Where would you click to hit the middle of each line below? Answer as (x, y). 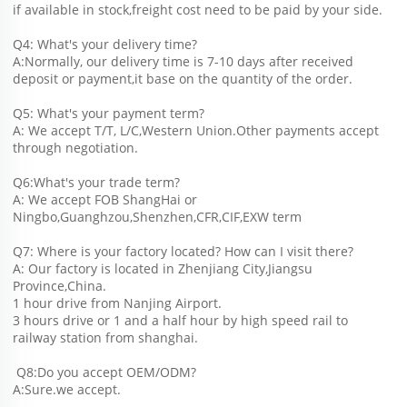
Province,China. (60, 286)
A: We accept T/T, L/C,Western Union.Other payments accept (196, 131)
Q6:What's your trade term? (96, 183)
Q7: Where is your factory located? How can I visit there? (183, 252)
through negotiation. (75, 148)
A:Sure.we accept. (67, 390)
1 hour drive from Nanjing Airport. (117, 303)
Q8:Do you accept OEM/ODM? (106, 372)
